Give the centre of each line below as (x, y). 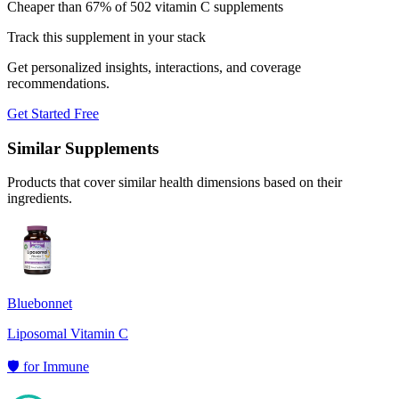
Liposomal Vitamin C (68, 334)
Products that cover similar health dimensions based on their (175, 183)
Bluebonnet (40, 304)
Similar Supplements (83, 148)
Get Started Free (53, 113)
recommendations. (58, 83)
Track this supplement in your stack (106, 37)
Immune (66, 367)
